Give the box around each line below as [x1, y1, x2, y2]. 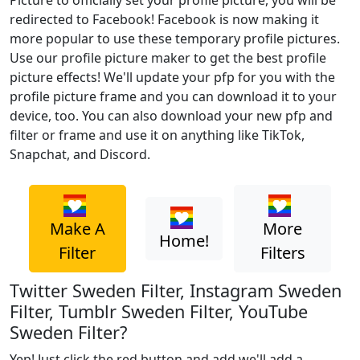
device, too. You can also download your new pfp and [10, 107, 333, 125]
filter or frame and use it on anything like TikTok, [10, 126, 305, 144]
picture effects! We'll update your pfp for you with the [10, 68, 335, 86]
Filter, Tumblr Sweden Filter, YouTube [10, 299, 308, 323]
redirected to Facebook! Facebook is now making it [10, 10, 319, 28]
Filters [260, 241, 305, 264]
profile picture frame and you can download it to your [10, 88, 337, 105]
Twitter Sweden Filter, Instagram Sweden [10, 278, 342, 302]
